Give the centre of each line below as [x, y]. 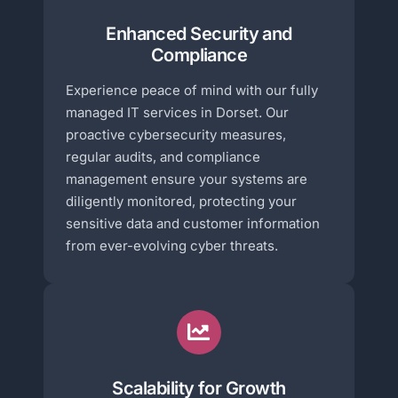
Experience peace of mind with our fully [192, 90]
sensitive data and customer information [193, 223]
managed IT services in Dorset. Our [178, 112]
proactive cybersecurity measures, [176, 134]
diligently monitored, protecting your [182, 201]
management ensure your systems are [187, 179]
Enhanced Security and [199, 33]
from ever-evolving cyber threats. [172, 245]
